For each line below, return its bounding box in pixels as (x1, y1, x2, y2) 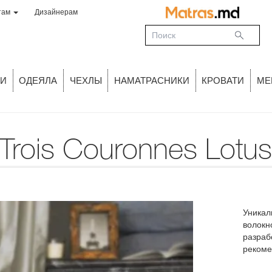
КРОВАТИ (202, 75, 245, 86)
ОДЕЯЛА (19, 75, 58, 86)
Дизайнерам (35, 8, 78, 16)
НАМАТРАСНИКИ (114, 75, 189, 86)
